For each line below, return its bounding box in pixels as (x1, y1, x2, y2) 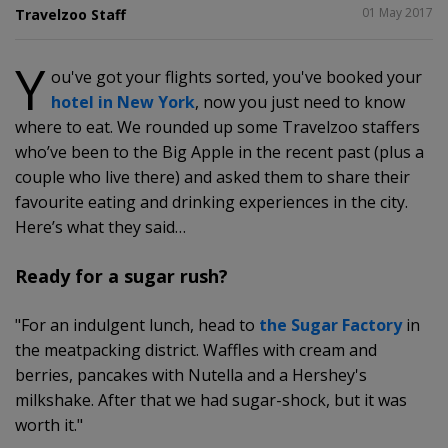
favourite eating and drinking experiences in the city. (15, 190, 408, 213)
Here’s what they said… (15, 215, 194, 238)
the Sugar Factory (259, 313, 402, 336)
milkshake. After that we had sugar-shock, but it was (15, 388, 407, 411)
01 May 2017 (362, 4, 433, 21)
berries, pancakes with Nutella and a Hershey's (15, 363, 367, 386)
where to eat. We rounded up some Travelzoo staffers (15, 115, 420, 138)
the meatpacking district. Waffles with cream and (15, 338, 377, 361)
